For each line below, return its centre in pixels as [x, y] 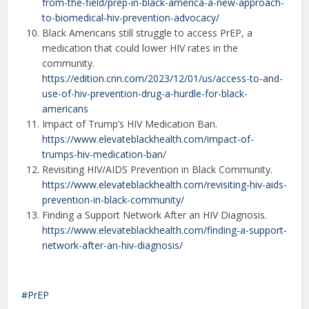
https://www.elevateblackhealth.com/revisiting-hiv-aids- [165, 184]
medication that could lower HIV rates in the [140, 48]
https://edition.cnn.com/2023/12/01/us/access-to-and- [163, 78]
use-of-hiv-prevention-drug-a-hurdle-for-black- [145, 93]
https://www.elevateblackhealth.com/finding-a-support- [165, 230]
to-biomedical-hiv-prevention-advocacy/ [131, 17]
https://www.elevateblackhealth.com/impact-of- [148, 139]
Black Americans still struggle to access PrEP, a [148, 32]
